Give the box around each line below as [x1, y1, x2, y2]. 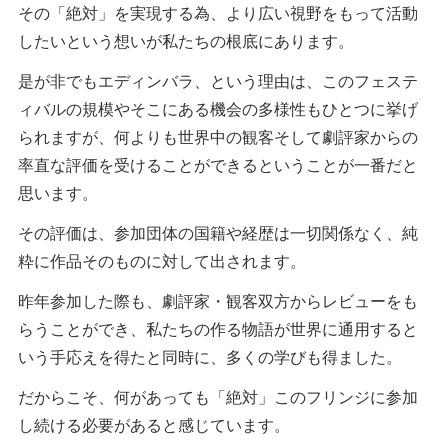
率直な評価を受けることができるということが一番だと [18, 152, 418, 176]
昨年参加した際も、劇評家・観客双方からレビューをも [18, 288, 418, 312]
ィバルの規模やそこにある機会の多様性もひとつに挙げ [18, 96, 418, 120]
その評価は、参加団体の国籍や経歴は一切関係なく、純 [18, 220, 418, 244]
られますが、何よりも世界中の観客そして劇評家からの [18, 124, 418, 148]
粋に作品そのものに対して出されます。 [18, 248, 306, 272]
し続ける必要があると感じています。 [18, 412, 290, 436]
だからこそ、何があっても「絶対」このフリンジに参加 [18, 384, 418, 408]
